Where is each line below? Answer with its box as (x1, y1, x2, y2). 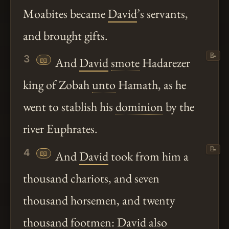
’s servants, (137, 6, 188, 22)
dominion (116, 99, 163, 115)
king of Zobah (23, 77, 92, 93)
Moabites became (23, 6, 108, 22)
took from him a (108, 148, 189, 165)
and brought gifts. (23, 28, 108, 44)
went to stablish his (23, 99, 116, 115)
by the (163, 99, 194, 115)
